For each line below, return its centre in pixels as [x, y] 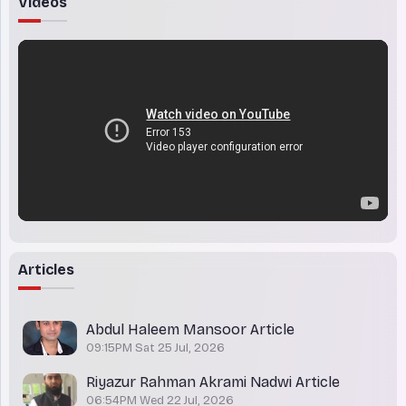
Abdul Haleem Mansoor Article [190, 330]
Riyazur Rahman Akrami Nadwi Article [213, 382]
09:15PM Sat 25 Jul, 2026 [155, 348]
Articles [46, 270]
